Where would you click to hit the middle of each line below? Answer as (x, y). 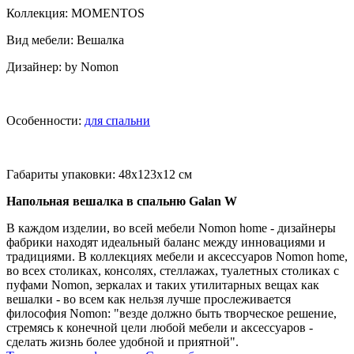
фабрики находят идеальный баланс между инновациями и (166, 242)
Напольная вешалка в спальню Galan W (122, 201)
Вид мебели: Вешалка (65, 40)
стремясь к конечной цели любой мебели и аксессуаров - (160, 327)
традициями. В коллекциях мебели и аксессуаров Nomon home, (177, 256)
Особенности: (45, 120)
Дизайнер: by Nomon (62, 66)
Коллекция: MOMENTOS (75, 13)
